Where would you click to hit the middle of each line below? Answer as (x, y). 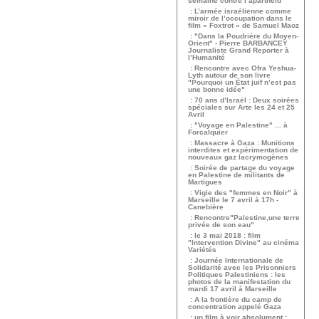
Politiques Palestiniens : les (237, 274)
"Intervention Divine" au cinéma (244, 242)
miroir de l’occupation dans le (240, 18)
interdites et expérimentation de (243, 150)
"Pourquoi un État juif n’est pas (242, 82)
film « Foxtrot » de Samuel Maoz (244, 25)
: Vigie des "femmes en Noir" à (243, 193)
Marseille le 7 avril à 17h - (233, 200)
